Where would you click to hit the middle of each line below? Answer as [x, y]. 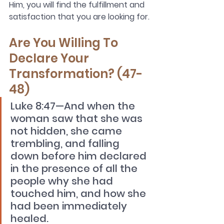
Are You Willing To [65, 43]
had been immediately [70, 206]
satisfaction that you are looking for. [79, 17]
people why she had [63, 181]
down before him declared [80, 156]
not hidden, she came [67, 131]
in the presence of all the [75, 169]
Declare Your [50, 58]
